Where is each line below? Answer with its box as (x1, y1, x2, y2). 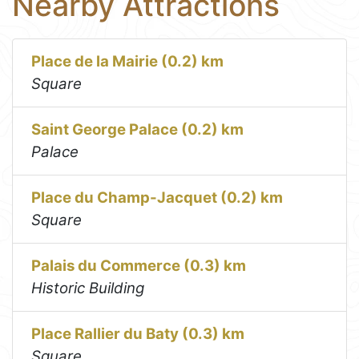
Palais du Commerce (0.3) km (31, 256, 247, 276)
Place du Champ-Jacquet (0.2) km (31, 188, 284, 208)
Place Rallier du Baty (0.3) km (31, 325, 245, 344)
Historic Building (31, 279, 145, 298)
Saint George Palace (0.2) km (31, 120, 244, 139)
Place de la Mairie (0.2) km (31, 52, 224, 71)
